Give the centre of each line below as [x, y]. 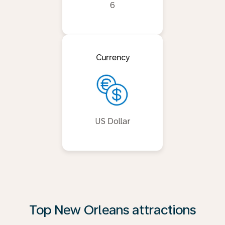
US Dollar [113, 121]
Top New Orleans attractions [113, 210]
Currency [113, 58]
